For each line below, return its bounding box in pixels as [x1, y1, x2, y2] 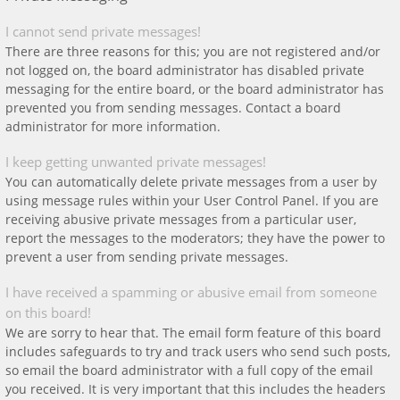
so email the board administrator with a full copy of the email [5, 362, 373, 379]
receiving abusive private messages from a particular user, [5, 211, 356, 228]
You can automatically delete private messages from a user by [5, 173, 377, 190]
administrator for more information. [5, 118, 221, 135]
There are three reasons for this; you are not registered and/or [5, 43, 380, 60]
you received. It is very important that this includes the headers [5, 380, 386, 397]
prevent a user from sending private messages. [5, 248, 288, 265]
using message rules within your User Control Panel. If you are [5, 192, 379, 209]
